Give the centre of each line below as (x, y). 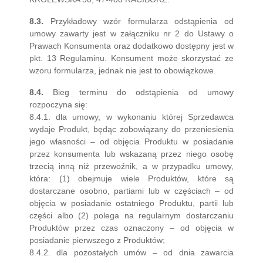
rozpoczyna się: (58, 104)
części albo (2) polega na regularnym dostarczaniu (131, 215)
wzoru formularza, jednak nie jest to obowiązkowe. (123, 70)
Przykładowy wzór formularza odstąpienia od (139, 21)
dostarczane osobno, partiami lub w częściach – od (131, 191)
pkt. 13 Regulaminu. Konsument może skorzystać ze (131, 58)
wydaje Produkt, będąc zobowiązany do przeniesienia (131, 129)
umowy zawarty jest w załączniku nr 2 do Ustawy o (131, 33)
